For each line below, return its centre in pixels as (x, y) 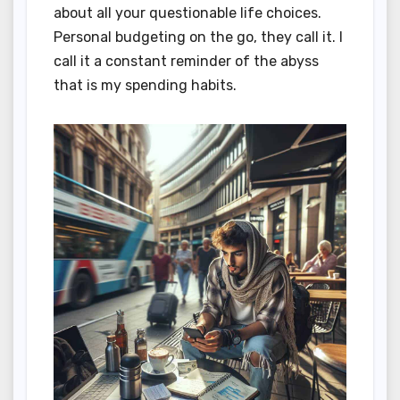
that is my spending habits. (145, 85)
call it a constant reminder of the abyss (186, 61)
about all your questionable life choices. (187, 12)
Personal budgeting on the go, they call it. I (198, 37)
